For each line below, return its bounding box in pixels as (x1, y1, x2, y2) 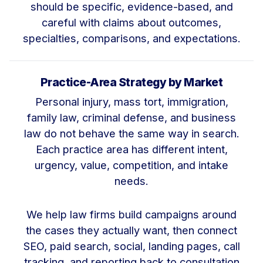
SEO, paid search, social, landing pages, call (23, 239, 240, 252)
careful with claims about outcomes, (42, 16, 221, 29)
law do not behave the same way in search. (23, 127, 240, 140)
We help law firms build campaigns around (26, 207, 237, 221)
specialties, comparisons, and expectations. (22, 32, 241, 45)
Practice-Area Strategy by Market (40, 75, 223, 90)
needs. (114, 174, 149, 188)
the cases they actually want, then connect (26, 223, 237, 237)
